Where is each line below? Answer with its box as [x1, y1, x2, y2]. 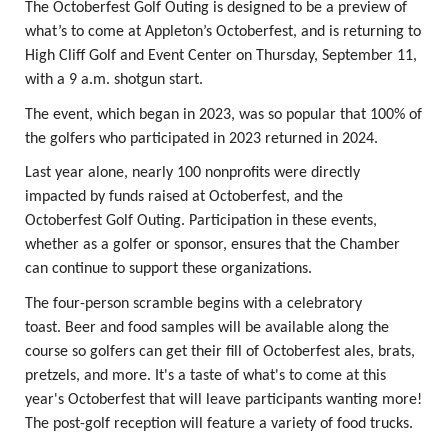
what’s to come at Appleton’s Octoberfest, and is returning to [25, 24, 421, 40]
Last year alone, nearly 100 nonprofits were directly [25, 165, 360, 182]
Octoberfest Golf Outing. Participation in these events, [25, 213, 377, 230]
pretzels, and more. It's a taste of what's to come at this [25, 367, 386, 384]
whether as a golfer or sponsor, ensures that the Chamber [25, 237, 400, 254]
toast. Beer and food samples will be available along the [25, 319, 389, 336]
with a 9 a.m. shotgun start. [25, 72, 203, 88]
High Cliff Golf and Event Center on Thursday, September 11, [25, 48, 417, 64]
